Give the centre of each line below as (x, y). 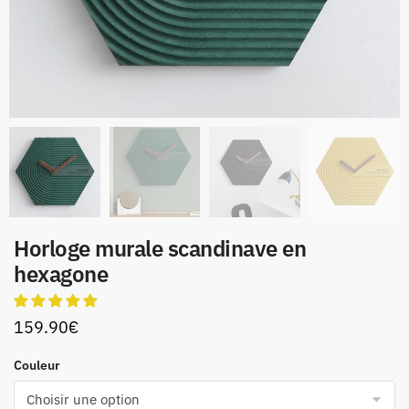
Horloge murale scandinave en (160, 249)
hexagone (61, 274)
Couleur (37, 366)
